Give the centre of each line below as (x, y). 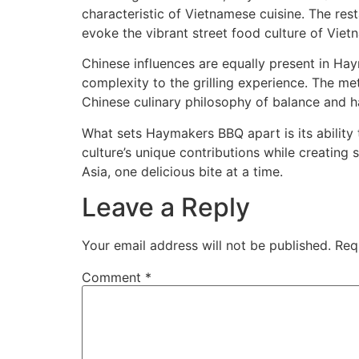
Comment (113, 277)
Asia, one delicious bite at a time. (182, 171)
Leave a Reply (166, 207)
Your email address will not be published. (206, 245)
